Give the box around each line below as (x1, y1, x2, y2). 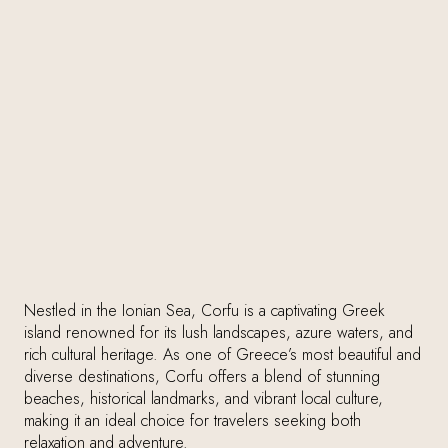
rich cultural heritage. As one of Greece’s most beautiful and (24, 343, 421, 366)
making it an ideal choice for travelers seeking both (24, 409, 361, 432)
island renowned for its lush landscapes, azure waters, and (24, 321, 413, 344)
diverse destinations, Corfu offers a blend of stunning (24, 365, 380, 388)
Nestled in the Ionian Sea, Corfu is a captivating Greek (24, 299, 385, 322)
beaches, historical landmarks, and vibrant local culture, (24, 387, 383, 410)
